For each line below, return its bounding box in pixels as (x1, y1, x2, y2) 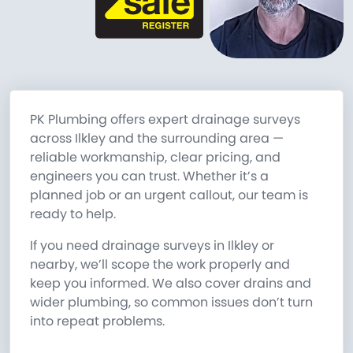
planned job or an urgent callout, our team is (30, 185, 308, 204)
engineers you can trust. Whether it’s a (30, 166, 269, 185)
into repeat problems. (30, 311, 165, 330)
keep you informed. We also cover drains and (30, 273, 311, 292)
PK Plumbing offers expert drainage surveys (30, 110, 300, 128)
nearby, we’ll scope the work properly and (30, 255, 290, 273)
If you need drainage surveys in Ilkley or (30, 236, 274, 255)
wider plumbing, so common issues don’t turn (30, 292, 313, 311)
